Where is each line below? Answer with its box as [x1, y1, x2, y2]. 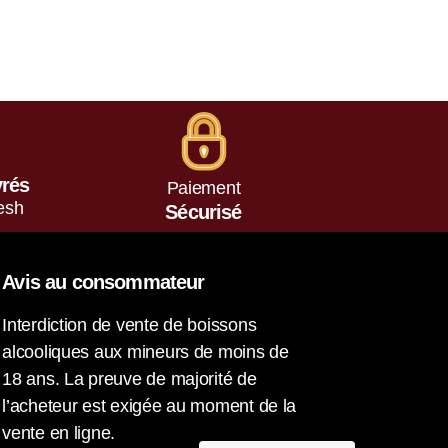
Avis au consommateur [2, 270, 205, 293]
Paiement [166, 177, 241, 198]
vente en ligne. [2, 422, 116, 443]
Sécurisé [165, 200, 242, 223]
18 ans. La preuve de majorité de [2, 368, 257, 389]
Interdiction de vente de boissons [2, 314, 257, 335]
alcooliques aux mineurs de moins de [2, 341, 289, 362]
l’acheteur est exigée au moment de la [2, 395, 297, 416]
